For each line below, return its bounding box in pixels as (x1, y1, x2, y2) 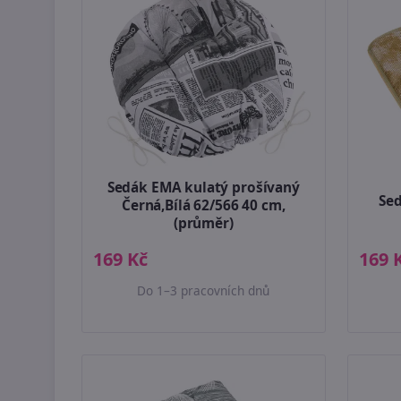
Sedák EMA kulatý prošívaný (107, 178, 300, 198)
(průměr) (173, 214, 234, 234)
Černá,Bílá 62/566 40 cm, (122, 196, 286, 216)
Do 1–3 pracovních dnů (137, 282, 270, 300)
